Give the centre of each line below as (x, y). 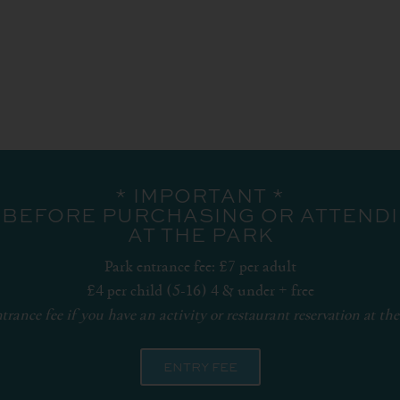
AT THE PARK (200, 235)
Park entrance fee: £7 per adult (200, 266)
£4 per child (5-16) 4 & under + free (200, 290)
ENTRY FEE (200, 367)
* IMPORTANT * (200, 196)
